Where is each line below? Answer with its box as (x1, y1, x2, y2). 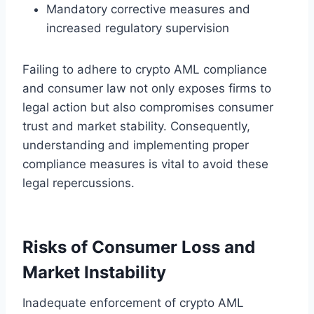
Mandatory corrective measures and (46, 1, 250, 16)
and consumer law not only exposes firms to (22, 81, 271, 95)
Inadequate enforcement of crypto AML (22, 295, 244, 310)
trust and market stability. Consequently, (22, 118, 250, 133)
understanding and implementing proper (22, 137, 249, 152)
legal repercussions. (22, 175, 135, 190)
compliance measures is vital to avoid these (22, 156, 268, 171)
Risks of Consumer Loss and (22, 236, 255, 257)
